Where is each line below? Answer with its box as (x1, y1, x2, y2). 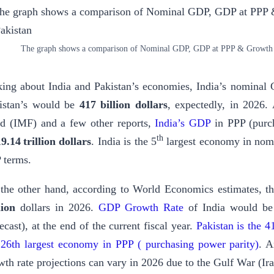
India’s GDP (155, 117, 211, 130)
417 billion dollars (79, 98, 168, 111)
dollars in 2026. (20, 201, 98, 214)
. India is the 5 (91, 135, 157, 148)
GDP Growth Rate (98, 201, 188, 214)
